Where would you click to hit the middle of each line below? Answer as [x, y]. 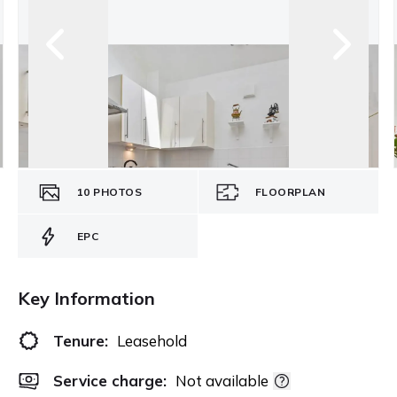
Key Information [86, 298]
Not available [222, 381]
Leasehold [152, 341]
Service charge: [110, 381]
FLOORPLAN [290, 191]
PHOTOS [117, 191]
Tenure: [81, 341]
